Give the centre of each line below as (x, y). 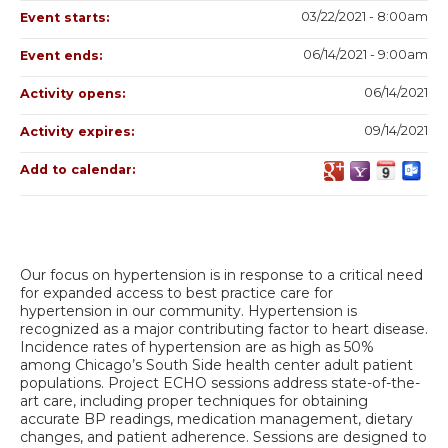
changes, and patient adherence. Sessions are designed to (223, 436)
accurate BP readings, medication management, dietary (216, 418)
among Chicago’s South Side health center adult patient (216, 364)
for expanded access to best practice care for (176, 292)
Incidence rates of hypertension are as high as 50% (197, 346)
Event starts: (66, 17)
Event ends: (63, 55)
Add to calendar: (79, 169)
